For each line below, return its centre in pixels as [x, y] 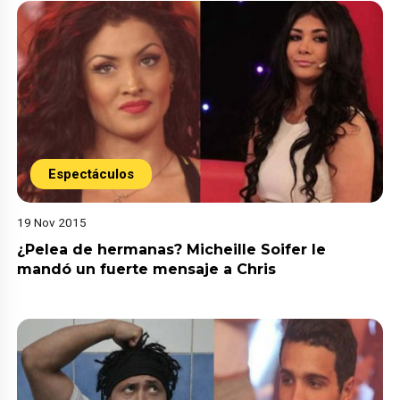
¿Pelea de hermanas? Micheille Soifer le [172, 250]
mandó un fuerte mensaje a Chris [147, 270]
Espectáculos [92, 175]
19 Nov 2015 [52, 223]
